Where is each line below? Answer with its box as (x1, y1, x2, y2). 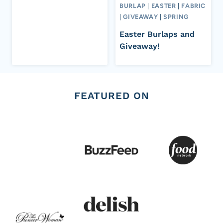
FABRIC (181, 1, 206, 9)
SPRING (163, 12, 189, 20)
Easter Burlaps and (119, 29, 195, 39)
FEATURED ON (74, 90, 149, 102)
